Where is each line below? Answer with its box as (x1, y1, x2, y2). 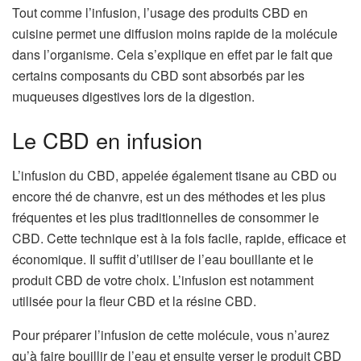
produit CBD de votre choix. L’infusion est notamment (12, 271, 313, 290)
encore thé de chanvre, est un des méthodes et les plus (12, 187, 326, 206)
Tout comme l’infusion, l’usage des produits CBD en (12, 2, 308, 22)
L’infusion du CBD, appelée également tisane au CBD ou (12, 166, 337, 185)
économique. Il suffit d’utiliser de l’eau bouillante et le (12, 250, 313, 269)
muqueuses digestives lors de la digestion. (12, 86, 255, 106)
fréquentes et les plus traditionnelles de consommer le (12, 208, 319, 227)
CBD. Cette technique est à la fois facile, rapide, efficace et (12, 229, 346, 248)
